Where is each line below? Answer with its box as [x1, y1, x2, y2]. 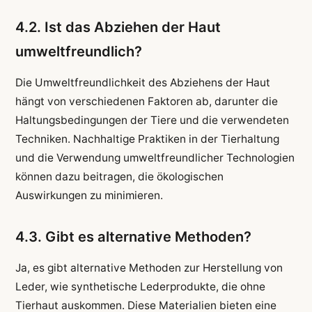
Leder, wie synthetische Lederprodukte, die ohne [15, 279, 265, 293]
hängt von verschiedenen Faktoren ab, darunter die [15, 95, 278, 108]
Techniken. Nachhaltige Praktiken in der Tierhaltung [15, 132, 279, 146]
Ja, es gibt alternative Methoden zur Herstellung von [15, 260, 283, 274]
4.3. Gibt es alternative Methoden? [15, 228, 251, 246]
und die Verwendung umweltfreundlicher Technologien [15, 151, 295, 164]
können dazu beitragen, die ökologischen [15, 170, 224, 183]
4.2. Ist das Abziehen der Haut [15, 19, 221, 36]
